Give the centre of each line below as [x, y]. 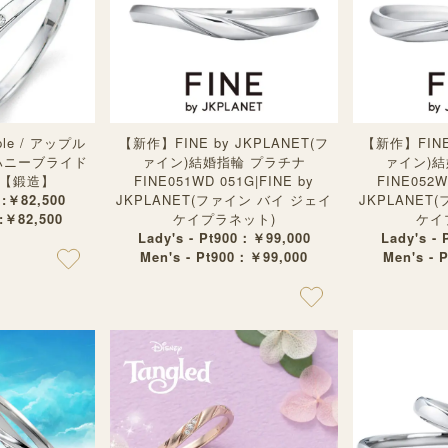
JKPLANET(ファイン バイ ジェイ [224, 199]
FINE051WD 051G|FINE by [224, 180]
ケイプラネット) [224, 218]
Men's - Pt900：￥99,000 [224, 256]
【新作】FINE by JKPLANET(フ [224, 142]
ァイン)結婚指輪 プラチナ [224, 161]
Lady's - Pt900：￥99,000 [224, 237]
